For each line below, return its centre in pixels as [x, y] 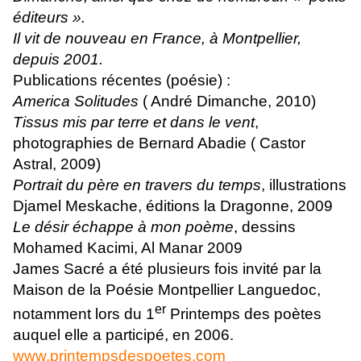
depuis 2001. [58, 59]
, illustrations [304, 185]
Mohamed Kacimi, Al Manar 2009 [128, 247]
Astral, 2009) [57, 164]
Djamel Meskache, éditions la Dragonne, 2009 [173, 205]
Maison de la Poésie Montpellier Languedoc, [167, 289]
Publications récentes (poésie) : [122, 80]
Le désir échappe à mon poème [123, 226]
